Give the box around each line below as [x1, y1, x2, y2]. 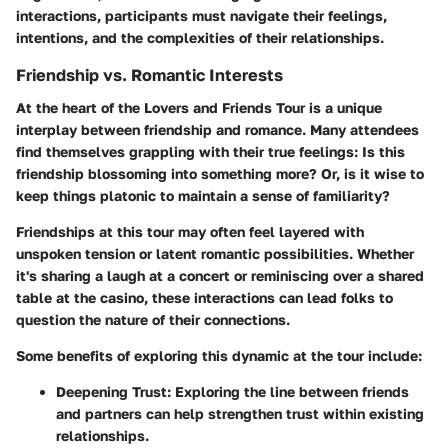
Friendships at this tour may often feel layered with [16, 222, 364, 240]
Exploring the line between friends [171, 382, 409, 400]
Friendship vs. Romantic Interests [16, 65, 283, 86]
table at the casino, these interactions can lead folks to [16, 288, 393, 306]
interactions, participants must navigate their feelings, [16, 7, 387, 25]
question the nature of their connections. [16, 310, 290, 328]
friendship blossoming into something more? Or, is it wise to [16, 164, 424, 182]
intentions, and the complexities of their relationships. [16, 29, 384, 47]
